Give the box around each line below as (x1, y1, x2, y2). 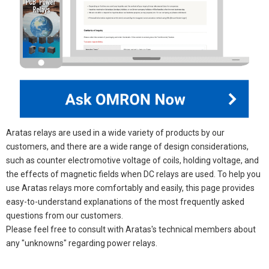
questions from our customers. (6, 211, 123, 221)
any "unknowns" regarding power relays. (6, 238, 157, 249)
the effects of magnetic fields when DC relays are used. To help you (6, 169, 261, 180)
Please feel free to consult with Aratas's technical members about (6, 225, 256, 235)
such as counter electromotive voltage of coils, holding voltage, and (6, 156, 259, 166)
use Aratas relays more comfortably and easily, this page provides (6, 183, 255, 193)
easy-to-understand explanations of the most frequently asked (6, 197, 244, 207)
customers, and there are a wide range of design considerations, (6, 142, 249, 152)
